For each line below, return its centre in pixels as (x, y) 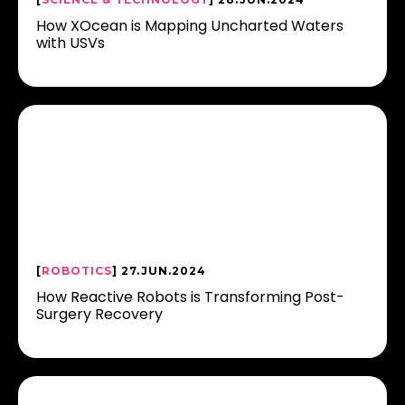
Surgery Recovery (99, 314)
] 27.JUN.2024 (159, 271)
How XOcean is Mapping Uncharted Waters (190, 26)
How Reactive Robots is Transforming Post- (190, 297)
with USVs (71, 43)
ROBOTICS (77, 271)
